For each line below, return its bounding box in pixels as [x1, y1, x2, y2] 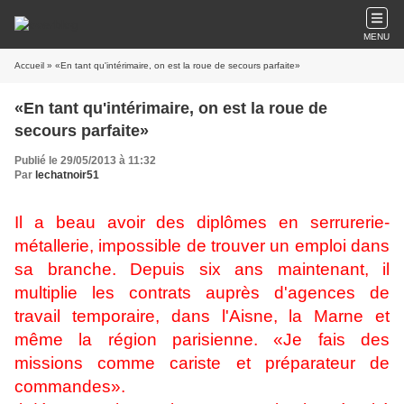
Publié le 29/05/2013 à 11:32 [14, 154, 156, 167]
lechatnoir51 [35, 169, 99, 181]
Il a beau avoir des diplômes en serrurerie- [14, 213, 390, 232]
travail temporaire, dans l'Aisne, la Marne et [14, 307, 390, 326]
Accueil [14, 60, 44, 70]
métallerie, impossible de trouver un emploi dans [14, 236, 390, 255]
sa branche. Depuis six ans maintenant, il [14, 260, 390, 279]
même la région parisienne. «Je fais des [14, 330, 390, 349]
